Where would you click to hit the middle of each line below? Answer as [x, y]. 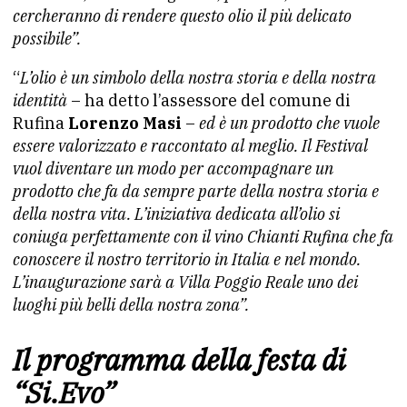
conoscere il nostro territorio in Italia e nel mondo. [187, 259]
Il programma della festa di [179, 360]
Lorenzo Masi [125, 123]
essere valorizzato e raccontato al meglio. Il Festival [190, 146]
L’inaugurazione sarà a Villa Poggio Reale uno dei [185, 282]
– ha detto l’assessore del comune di [208, 100]
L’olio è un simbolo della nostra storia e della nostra [198, 78]
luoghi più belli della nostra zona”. [131, 305]
